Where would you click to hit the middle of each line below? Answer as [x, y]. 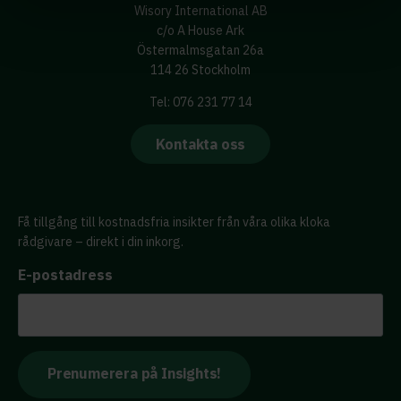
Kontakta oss [200, 144]
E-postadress [65, 275]
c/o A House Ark [200, 30]
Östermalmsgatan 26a [200, 50]
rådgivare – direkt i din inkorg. [101, 242]
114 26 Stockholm [200, 70]
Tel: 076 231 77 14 [200, 102]
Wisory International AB [200, 11]
